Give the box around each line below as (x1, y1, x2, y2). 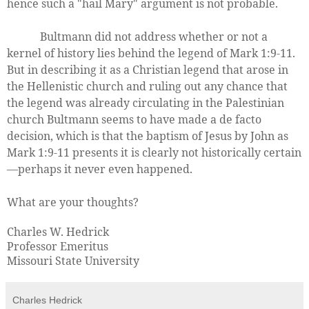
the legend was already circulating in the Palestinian (7, 94, 284, 110)
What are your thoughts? (7, 194, 139, 210)
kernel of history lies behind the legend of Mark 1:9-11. (7, 45, 298, 61)
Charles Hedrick (12, 294, 82, 306)
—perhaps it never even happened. (7, 161, 192, 177)
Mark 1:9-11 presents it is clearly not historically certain (7, 144, 301, 160)
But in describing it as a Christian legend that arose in (7, 61, 288, 77)
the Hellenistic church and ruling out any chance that (7, 78, 288, 94)
